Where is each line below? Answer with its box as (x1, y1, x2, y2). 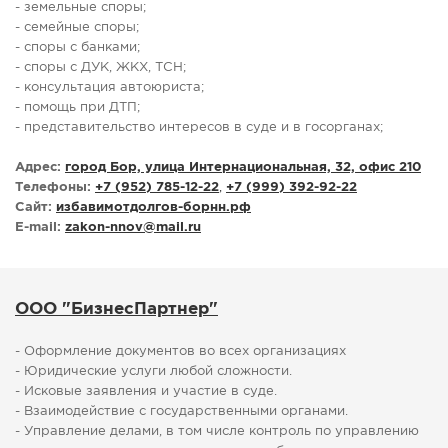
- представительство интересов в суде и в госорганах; (15, 122, 383, 134)
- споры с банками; (15, 42, 140, 54)
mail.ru (156, 222, 201, 234)
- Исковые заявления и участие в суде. (15, 386, 277, 398)
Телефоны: (15, 182, 91, 194)
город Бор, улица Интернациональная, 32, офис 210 (65, 162, 421, 174)
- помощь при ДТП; (15, 102, 140, 114)
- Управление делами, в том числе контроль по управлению (15, 426, 419, 438)
